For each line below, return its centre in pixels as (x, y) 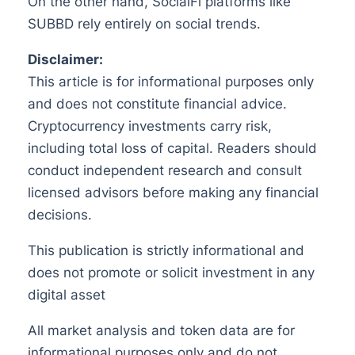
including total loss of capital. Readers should (172, 148)
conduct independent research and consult (164, 170)
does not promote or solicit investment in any (171, 272)
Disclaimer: (65, 59)
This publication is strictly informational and (166, 250)
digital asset (66, 294)
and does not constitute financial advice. (157, 103)
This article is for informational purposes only (170, 81)
